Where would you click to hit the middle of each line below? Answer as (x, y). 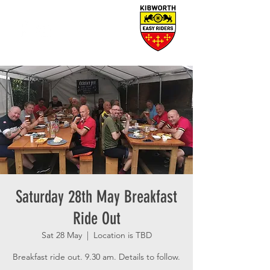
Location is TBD (122, 235)
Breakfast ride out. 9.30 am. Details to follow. (96, 257)
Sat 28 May (61, 235)
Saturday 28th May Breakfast (96, 197)
